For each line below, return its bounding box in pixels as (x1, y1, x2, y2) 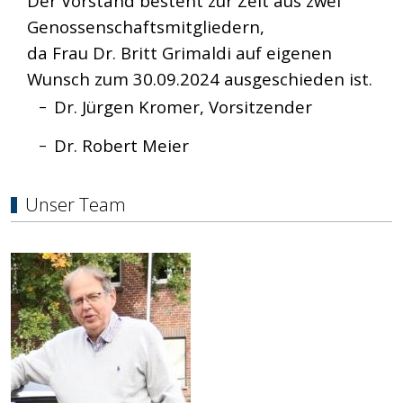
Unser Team (25, 193, 126, 218)
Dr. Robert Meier (54, 133, 189, 157)
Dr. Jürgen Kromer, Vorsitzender (54, 94, 312, 118)
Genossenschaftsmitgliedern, (27, 14, 264, 38)
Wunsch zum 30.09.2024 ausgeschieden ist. (27, 67, 372, 90)
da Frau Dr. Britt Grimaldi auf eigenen (27, 40, 332, 64)
